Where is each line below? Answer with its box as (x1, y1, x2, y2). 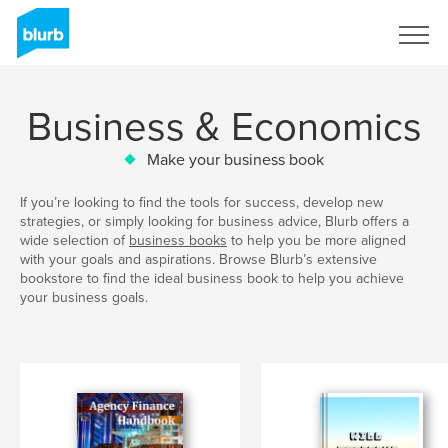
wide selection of (20, 232, 129, 250)
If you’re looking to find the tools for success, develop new (20, 194, 383, 212)
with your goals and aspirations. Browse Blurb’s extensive (20, 251, 377, 269)
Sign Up (314, 27, 358, 43)
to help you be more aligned (227, 232, 406, 250)
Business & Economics (26, 103, 422, 151)
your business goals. (20, 289, 148, 307)
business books (129, 232, 227, 250)
